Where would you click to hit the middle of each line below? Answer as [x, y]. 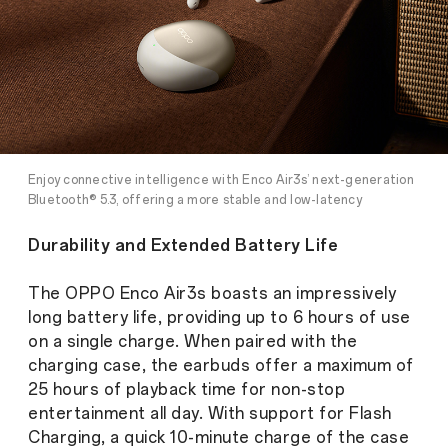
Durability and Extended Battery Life [183, 246]
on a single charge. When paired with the [192, 342]
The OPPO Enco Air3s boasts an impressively [212, 294]
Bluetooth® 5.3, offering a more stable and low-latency [195, 200]
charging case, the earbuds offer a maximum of [221, 366]
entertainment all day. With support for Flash [210, 414]
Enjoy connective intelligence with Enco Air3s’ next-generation [221, 180]
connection [62, 220]
